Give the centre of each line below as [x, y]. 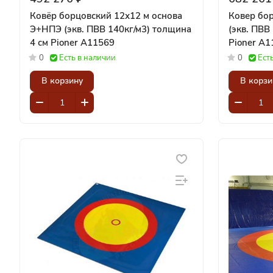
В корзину [62, 81]
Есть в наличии [87, 58]
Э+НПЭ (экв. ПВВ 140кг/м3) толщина [111, 29]
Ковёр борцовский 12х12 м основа [106, 16]
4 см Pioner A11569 [83, 42]
